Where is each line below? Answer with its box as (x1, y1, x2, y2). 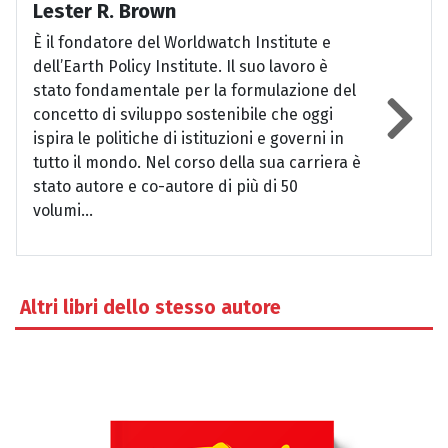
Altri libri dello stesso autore (20, 296, 281, 320)
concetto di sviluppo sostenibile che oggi (33, 105, 333, 125)
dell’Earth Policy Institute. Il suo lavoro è (33, 57, 328, 77)
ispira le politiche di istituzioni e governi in (33, 129, 344, 149)
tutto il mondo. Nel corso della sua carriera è (33, 153, 361, 173)
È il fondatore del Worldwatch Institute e (33, 33, 331, 53)
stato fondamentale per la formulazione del (33, 81, 356, 101)
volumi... (33, 201, 93, 221)
